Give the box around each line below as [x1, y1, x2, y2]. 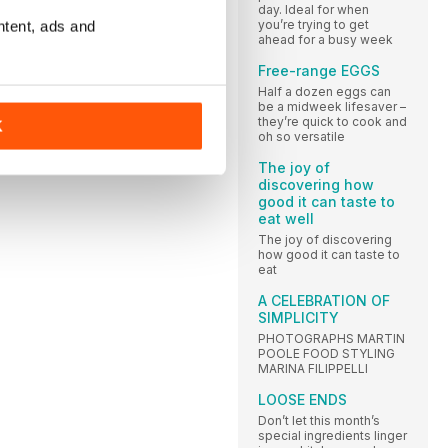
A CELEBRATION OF [258, 291, 390, 309]
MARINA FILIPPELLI [258, 360, 368, 376]
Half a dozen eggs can [258, 83, 391, 99]
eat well [258, 209, 314, 227]
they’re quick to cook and [258, 113, 407, 129]
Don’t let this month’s [258, 412, 380, 428]
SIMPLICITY [258, 308, 339, 326]
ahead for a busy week [258, 31, 393, 47]
